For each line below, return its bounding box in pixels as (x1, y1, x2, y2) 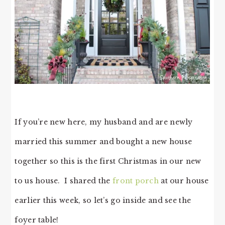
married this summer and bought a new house (15, 137, 192, 147)
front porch (112, 176, 159, 186)
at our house (159, 176, 209, 186)
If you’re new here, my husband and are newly (15, 118, 193, 127)
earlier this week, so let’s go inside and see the (15, 196, 191, 205)
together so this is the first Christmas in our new (15, 157, 201, 166)
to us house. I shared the (15, 176, 113, 186)
